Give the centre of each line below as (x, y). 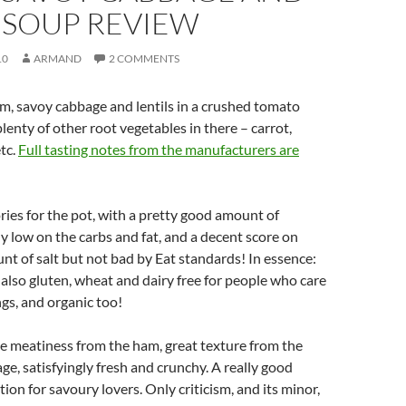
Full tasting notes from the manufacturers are (159, 149)
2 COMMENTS (144, 58)
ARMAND (58, 58)
